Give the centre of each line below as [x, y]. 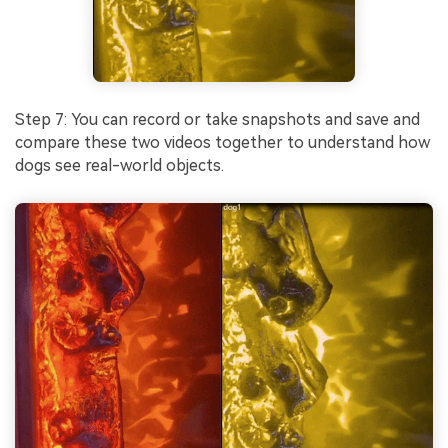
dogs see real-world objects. [119, 166]
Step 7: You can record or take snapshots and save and [217, 120]
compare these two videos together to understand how [222, 143]
